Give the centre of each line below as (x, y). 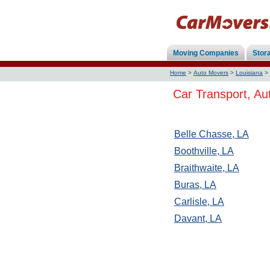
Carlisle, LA (199, 202)
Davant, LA (198, 218)
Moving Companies (206, 53)
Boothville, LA (204, 151)
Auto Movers (211, 73)
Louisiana (249, 73)
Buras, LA (195, 185)
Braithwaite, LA (207, 168)
